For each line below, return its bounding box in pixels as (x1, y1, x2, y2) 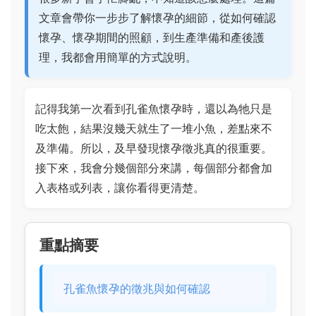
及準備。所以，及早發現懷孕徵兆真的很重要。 (35, 141, 272, 155)
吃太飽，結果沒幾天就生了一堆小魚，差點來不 (35, 121, 272, 135)
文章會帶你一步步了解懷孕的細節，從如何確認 (39, 11, 276, 25)
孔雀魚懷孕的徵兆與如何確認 (63, 281, 210, 296)
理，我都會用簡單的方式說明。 (39, 50, 197, 64)
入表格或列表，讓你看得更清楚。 (35, 181, 205, 195)
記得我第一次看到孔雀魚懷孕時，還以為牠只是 (35, 102, 272, 116)
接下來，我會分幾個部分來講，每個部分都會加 (35, 161, 272, 175)
